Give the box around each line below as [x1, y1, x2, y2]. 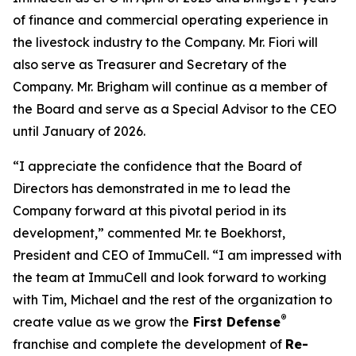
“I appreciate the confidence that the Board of [13, 158, 302, 174]
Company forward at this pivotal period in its [13, 203, 286, 219]
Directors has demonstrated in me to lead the [13, 180, 291, 196]
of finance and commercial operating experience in [13, 12, 328, 28]
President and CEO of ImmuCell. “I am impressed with [13, 247, 342, 263]
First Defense [189, 314, 281, 330]
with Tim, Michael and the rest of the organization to [13, 292, 332, 308]
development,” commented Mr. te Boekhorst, [13, 225, 285, 241]
